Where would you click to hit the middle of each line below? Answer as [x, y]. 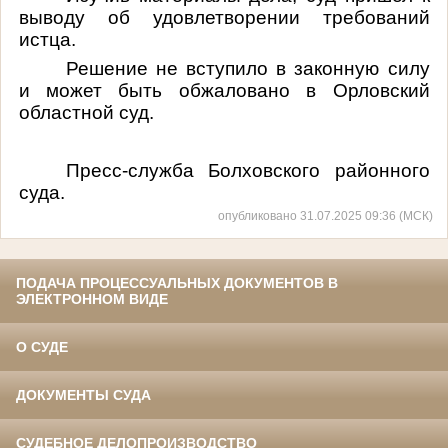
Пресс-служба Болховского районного [247, 170]
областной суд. [86, 112]
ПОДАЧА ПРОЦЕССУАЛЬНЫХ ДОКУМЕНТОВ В [177, 283]
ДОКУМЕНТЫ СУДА [83, 395]
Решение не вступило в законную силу [247, 68]
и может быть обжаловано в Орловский [224, 90]
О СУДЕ [42, 347]
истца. [47, 39]
